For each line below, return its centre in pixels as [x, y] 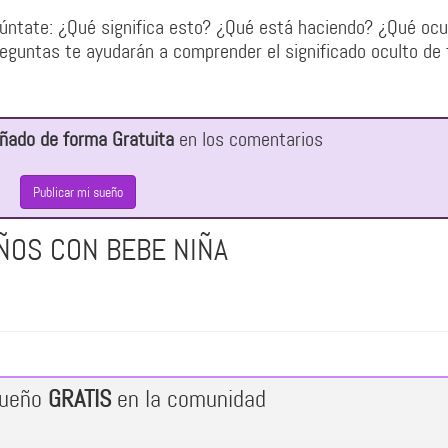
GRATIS [79, 399]
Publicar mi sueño [77, 192]
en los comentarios [249, 139]
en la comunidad [188, 399]
